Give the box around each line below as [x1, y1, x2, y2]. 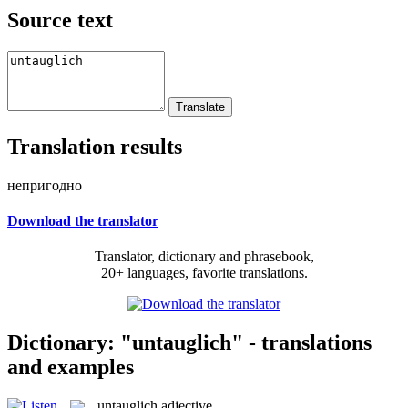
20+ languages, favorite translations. [100, 265, 308, 281]
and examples [7, 354, 134, 379]
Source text [7, 7, 113, 32]
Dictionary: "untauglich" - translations [7, 330, 372, 354]
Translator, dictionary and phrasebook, [94, 249, 314, 265]
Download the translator [7, 212, 158, 229]
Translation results [7, 134, 182, 158]
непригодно [7, 177, 82, 193]
